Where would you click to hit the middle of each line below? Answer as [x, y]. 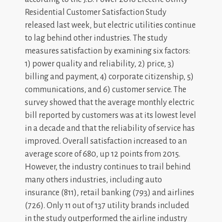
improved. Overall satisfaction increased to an [106, 141]
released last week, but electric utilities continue [110, 25]
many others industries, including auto [93, 180]
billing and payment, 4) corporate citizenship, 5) [109, 77]
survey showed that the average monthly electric [110, 102]
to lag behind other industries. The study [96, 38]
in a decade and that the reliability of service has [110, 128]
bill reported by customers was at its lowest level [111, 115]
